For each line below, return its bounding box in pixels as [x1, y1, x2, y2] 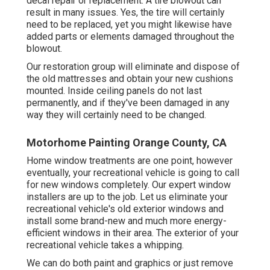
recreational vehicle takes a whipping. [27, 239, 184, 251]
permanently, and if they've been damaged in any [27, 97, 230, 109]
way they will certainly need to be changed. [27, 109, 206, 121]
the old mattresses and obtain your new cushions [27, 73, 233, 85]
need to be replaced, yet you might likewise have [27, 19, 232, 31]
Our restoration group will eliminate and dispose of [27, 61, 240, 73]
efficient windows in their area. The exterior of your [27, 227, 239, 239]
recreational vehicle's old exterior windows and [27, 203, 224, 215]
